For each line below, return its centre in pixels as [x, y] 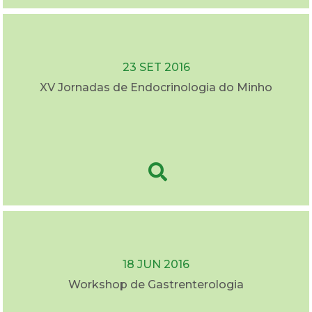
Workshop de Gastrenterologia [156, 285]
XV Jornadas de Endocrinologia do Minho [156, 88]
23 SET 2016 [156, 68]
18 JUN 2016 [156, 265]
